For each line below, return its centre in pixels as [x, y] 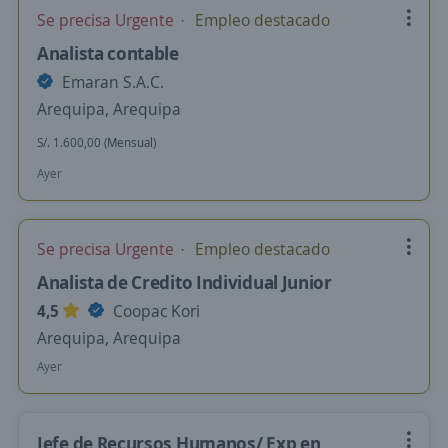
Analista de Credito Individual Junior [184, 282]
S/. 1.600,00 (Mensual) [96, 142]
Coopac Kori [154, 311]
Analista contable [108, 53]
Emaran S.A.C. [111, 82]
